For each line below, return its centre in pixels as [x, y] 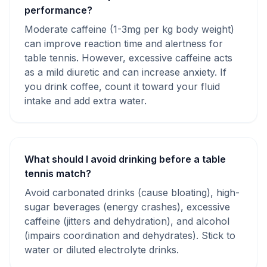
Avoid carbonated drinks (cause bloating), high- [132, 193]
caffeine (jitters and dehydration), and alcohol [127, 221]
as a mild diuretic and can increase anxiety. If [125, 72]
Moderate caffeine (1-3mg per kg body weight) [129, 29]
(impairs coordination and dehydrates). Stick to [130, 235]
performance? [58, 10]
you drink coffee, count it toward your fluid [122, 86]
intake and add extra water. [86, 101]
